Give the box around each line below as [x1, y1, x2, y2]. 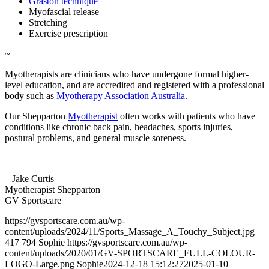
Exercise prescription [29, 28, 108, 38]
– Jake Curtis [5, 173, 54, 184]
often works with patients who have [118, 110, 255, 121]
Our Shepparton [5, 110, 68, 121]
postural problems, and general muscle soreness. [5, 132, 186, 143]
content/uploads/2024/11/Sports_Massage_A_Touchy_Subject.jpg [5, 226, 255, 237]
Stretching [29, 17, 67, 28]
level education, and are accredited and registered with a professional [5, 79, 264, 90]
